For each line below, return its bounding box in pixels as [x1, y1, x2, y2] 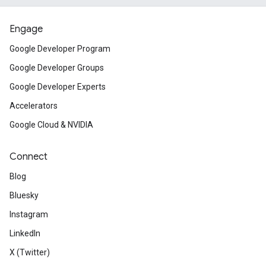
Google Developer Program [9, 44, 110, 54]
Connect [9, 151, 47, 163]
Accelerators [9, 101, 58, 111]
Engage [9, 23, 43, 36]
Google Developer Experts [9, 82, 106, 92]
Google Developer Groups [9, 63, 104, 73]
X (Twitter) [9, 248, 50, 258]
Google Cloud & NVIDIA [9, 120, 93, 130]
